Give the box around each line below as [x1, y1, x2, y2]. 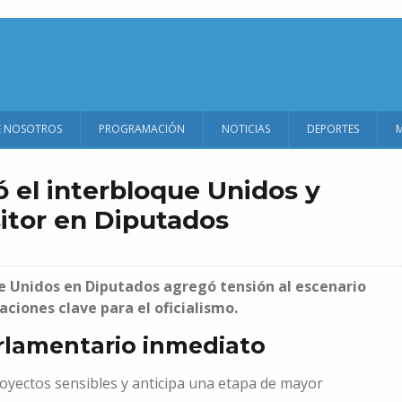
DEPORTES [307, 121, 359, 136]
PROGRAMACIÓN [99, 121, 185, 136]
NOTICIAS [222, 121, 270, 136]
